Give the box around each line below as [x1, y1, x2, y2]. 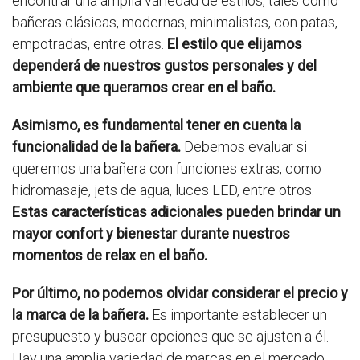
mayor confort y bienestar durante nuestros [12, 225, 290, 243]
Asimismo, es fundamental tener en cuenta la [12, 117, 301, 134]
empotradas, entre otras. [12, 35, 167, 53]
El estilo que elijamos [167, 35, 302, 53]
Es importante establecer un [149, 306, 327, 324]
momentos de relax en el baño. [12, 247, 207, 264]
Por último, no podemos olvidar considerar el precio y [12, 284, 348, 302]
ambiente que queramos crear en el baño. [12, 79, 276, 96]
